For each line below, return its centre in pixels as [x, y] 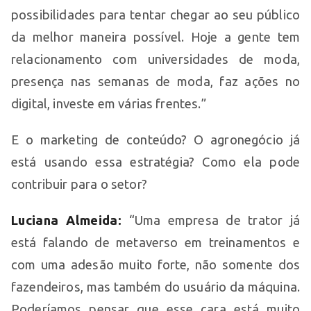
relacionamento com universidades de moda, [155, 59]
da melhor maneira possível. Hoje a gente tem [155, 36]
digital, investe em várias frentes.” [109, 103]
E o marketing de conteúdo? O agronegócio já [155, 139]
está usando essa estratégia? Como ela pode [155, 161]
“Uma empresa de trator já [211, 220]
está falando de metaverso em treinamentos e [155, 242]
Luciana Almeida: [67, 220]
